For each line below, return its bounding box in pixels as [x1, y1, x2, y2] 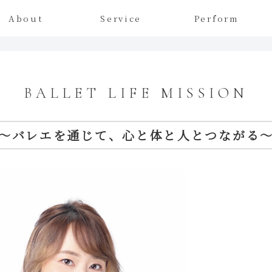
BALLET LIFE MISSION [23, 84, 249, 102]
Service [100, 12, 142, 24]
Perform [194, 12, 239, 24]
